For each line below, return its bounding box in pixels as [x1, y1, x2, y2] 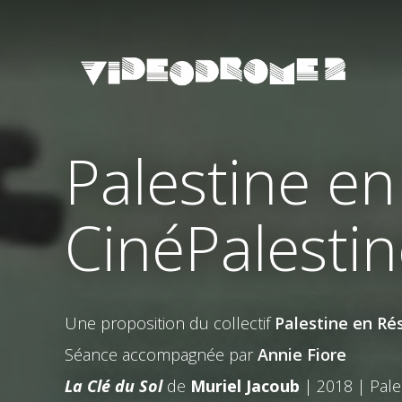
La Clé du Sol [65, 375, 167, 397]
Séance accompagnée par [65, 344, 258, 365]
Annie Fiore [258, 344, 346, 365]
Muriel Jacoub [190, 375, 300, 397]
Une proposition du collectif [65, 312, 275, 334]
